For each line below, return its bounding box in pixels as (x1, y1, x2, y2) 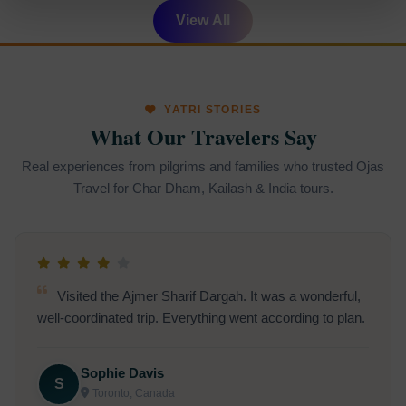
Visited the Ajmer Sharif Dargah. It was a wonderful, (53, 288, 361, 304)
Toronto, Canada (92, 386, 175, 400)
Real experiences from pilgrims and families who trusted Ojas (22, 158, 384, 174)
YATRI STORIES (160, 104, 262, 116)
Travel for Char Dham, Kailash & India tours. (72, 179, 333, 196)
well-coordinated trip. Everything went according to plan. (37, 310, 365, 325)
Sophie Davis (81, 366, 164, 382)
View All (176, 13, 230, 29)
